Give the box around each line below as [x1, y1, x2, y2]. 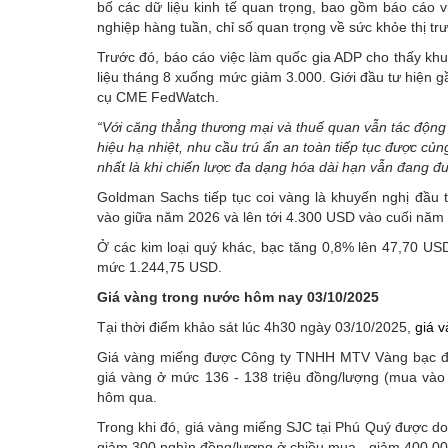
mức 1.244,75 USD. [97, 258, 222, 275]
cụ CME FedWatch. [97, 88, 219, 105]
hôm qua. [97, 388, 157, 405]
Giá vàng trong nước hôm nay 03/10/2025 [97, 288, 379, 305]
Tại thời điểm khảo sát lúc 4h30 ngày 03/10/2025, [97, 318, 415, 335]
